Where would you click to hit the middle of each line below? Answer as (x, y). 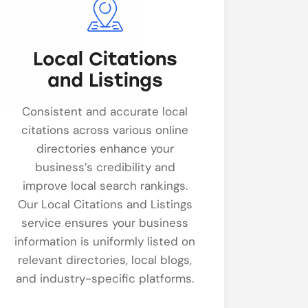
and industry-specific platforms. (105, 278)
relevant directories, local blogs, (105, 260)
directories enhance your (105, 148)
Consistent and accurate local (105, 111)
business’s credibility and (105, 167)
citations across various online (105, 130)
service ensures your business (105, 222)
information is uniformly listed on (105, 241)
